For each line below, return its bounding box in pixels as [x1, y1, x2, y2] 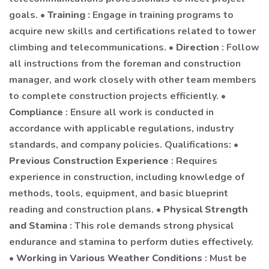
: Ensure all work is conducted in [65, 106, 214, 119]
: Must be [205, 252, 247, 265]
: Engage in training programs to [88, 8, 234, 22]
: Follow [222, 41, 259, 54]
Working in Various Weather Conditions [16, 252, 205, 265]
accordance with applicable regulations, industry [9, 122, 234, 135]
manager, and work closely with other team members [9, 73, 256, 86]
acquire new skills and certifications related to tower [9, 25, 256, 38]
